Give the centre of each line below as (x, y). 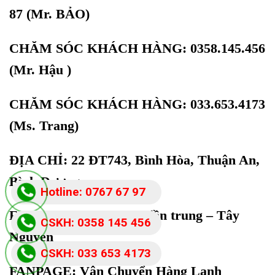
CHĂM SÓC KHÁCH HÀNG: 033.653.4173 (137, 104)
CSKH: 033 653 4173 (96, 253)
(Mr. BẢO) (56, 14)
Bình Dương (45, 181)
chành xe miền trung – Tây (161, 215)
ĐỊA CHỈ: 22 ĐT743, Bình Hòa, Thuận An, (134, 160)
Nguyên (31, 237)
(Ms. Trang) (44, 125)
